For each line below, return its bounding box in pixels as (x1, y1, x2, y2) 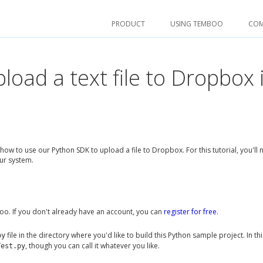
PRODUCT (112, 19, 145, 29)
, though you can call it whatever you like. (25, 241, 160, 251)
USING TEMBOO (170, 19, 223, 29)
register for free (164, 207, 217, 217)
